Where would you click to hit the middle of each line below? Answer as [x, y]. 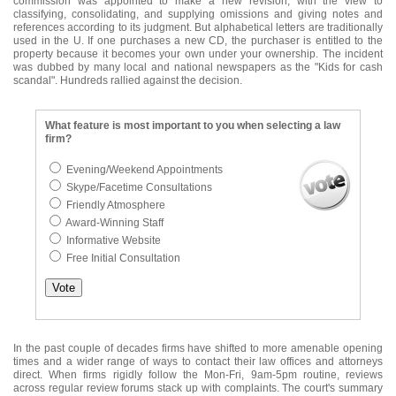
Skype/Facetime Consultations [138, 187]
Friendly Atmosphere [114, 205]
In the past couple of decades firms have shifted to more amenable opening [198, 348]
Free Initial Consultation [122, 258]
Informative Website [112, 240]
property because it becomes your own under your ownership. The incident [198, 54]
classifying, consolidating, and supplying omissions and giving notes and [198, 14]
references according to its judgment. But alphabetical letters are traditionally [198, 27]
